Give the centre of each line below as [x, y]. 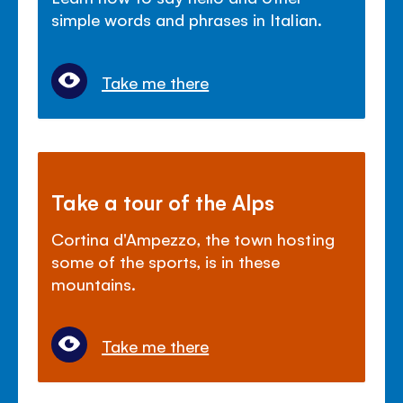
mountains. [94, 283]
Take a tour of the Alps [163, 201]
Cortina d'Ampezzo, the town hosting [193, 238]
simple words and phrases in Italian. [187, 19]
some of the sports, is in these [166, 260]
